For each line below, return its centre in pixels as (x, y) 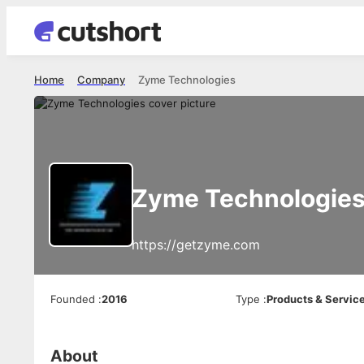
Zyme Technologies (187, 80)
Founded (73, 299)
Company (101, 80)
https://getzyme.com (196, 245)
